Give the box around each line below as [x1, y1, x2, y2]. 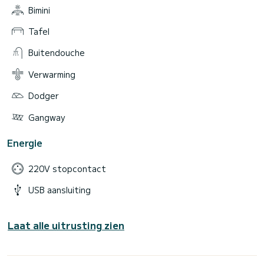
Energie [7, 135, 42, 150]
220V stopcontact [28, 162, 106, 174]
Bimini [28, 4, 50, 16]
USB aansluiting [28, 184, 91, 196]
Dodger [28, 90, 59, 102]
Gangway [28, 111, 65, 123]
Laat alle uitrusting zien [8, 218, 124, 233]
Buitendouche [28, 47, 85, 59]
